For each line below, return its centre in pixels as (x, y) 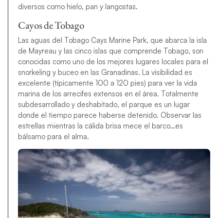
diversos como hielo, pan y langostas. (78, 6)
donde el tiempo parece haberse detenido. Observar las (109, 115)
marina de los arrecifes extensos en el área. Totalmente (108, 94)
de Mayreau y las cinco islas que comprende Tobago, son (110, 51)
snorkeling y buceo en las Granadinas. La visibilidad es (105, 73)
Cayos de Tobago (51, 25)
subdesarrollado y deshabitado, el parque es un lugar (104, 105)
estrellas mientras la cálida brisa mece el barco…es (100, 126)
